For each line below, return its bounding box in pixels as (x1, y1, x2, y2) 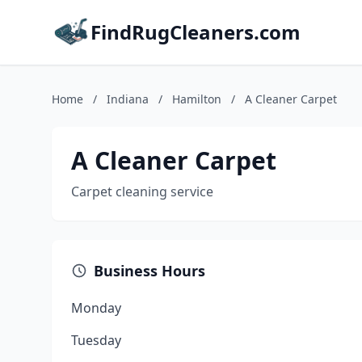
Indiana (107, 91, 149, 107)
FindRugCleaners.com (90, 19, 301, 45)
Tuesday (71, 331, 121, 349)
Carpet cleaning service (71, 183, 213, 200)
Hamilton (172, 91, 221, 107)
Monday (71, 299, 121, 317)
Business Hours (94, 261, 205, 280)
